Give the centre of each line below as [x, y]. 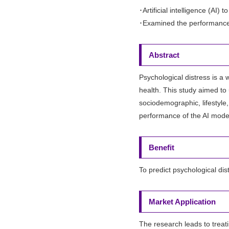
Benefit [162, 147]
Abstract [164, 55]
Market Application [182, 202]
